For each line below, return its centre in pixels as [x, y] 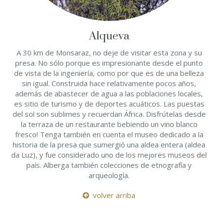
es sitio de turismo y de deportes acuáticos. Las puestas [109, 104]
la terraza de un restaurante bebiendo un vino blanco [109, 124]
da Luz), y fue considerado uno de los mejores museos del [109, 155]
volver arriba [112, 195]
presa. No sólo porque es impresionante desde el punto [109, 63]
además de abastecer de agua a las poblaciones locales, [109, 93]
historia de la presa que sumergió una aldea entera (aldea [109, 145]
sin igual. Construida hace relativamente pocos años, [109, 83]
